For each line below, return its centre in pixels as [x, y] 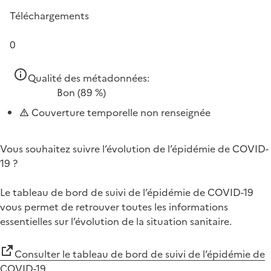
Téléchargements [49, 15]
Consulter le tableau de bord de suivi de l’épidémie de [140, 254]
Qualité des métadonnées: [89, 78]
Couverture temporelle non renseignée [120, 112]
